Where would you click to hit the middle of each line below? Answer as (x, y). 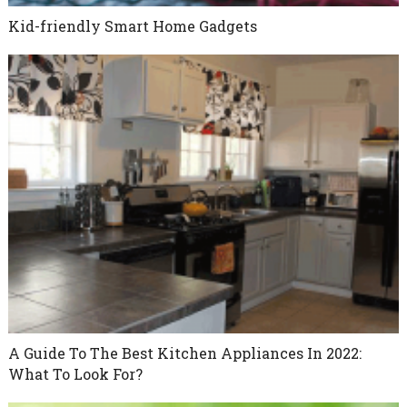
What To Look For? (75, 373)
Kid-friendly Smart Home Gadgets (132, 25)
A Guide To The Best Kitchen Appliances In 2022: (184, 352)
